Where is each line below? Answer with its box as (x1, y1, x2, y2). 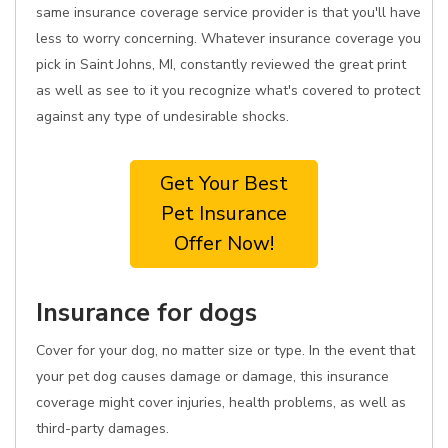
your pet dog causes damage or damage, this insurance (36, 367, 389, 386)
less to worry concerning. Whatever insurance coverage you (36, 29, 421, 48)
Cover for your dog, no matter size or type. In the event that (36, 341, 415, 360)
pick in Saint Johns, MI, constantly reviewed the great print (36, 55, 406, 74)
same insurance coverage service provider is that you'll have (36, 3, 421, 22)
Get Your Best (160, 170, 288, 197)
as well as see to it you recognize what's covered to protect (36, 81, 420, 100)
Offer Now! (174, 230, 274, 257)
